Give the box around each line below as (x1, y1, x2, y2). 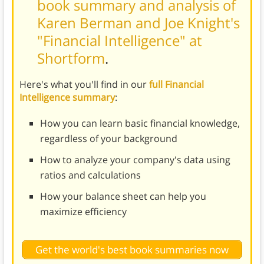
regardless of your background (39, 132, 177, 146)
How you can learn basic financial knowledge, (39, 117, 240, 130)
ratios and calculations (39, 169, 141, 182)
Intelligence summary (19, 91, 115, 104)
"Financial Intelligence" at (37, 31, 202, 51)
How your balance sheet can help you (39, 190, 206, 203)
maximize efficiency (39, 205, 127, 219)
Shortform (37, 48, 105, 68)
